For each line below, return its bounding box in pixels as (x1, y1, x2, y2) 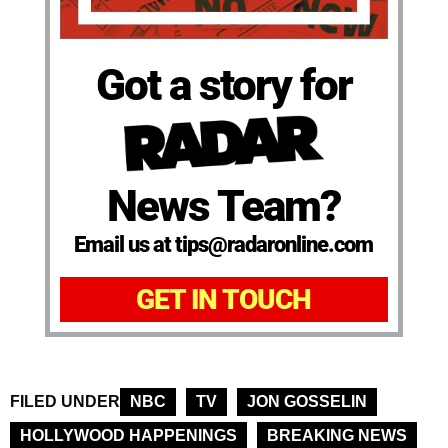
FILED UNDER (10, 392, 120, 410)
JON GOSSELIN (247, 392, 367, 410)
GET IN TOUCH (136, 282, 312, 316)
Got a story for (95, 59, 352, 112)
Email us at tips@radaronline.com (74, 231, 374, 257)
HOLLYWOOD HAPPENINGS (20, 426, 237, 444)
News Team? (107, 179, 341, 232)
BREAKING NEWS (267, 426, 407, 444)
